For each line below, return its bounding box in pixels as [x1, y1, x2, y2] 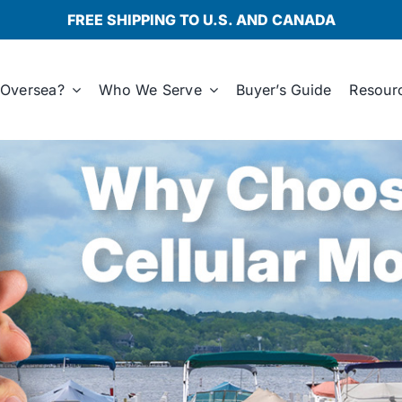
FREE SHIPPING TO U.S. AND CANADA [66, 11, 336, 29]
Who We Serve [99, 80, 202, 99]
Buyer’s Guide [236, 80, 332, 99]
